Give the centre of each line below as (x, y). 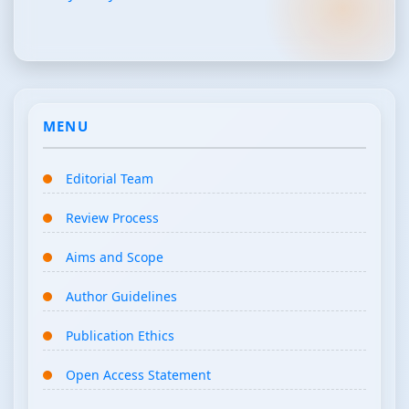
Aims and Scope (115, 257)
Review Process (112, 217)
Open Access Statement (138, 374)
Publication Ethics (120, 335)
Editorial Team (110, 178)
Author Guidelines (121, 296)
